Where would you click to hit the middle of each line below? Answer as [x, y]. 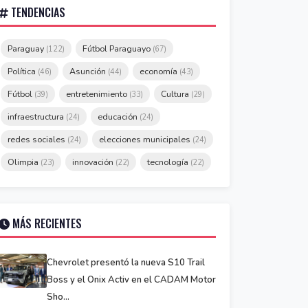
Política [23, 71]
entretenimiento [98, 94]
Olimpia [24, 162]
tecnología [169, 162]
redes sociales [37, 139]
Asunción [89, 71]
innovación [94, 162]
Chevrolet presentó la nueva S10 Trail [126, 263]
